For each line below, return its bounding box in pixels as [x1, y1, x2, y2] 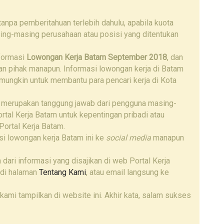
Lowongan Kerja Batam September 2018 [26, 52, 167, 62]
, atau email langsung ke [86, 167, 169, 177]
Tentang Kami [39, 167, 86, 177]
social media [106, 132, 151, 142]
